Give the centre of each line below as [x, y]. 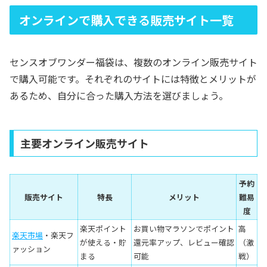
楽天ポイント [103, 229]
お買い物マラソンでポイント [184, 229]
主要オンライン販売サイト [84, 143]
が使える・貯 [103, 243]
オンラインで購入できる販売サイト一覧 [126, 20]
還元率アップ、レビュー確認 [184, 243]
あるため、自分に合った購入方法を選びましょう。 [119, 96]
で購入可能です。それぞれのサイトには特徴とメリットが [133, 79]
